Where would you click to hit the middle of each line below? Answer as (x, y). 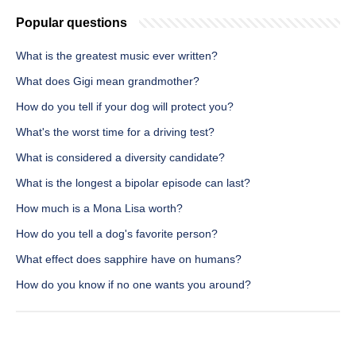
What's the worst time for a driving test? (115, 132)
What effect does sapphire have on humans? (129, 259)
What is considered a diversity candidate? (120, 158)
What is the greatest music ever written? (117, 56)
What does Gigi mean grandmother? (108, 81)
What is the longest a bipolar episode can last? (133, 183)
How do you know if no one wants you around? (133, 285)
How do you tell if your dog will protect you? (125, 107)
